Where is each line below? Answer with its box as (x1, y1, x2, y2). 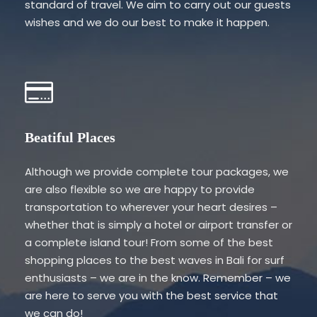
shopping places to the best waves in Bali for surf (25, 253, 284, 267)
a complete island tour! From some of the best (25, 235, 273, 250)
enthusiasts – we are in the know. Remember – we (25, 270, 291, 285)
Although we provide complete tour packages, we (25, 164, 289, 179)
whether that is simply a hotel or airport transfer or (25, 217, 292, 232)
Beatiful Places (25, 129, 115, 145)
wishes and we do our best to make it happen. (25, 15, 270, 30)
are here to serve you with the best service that (25, 288, 278, 303)
